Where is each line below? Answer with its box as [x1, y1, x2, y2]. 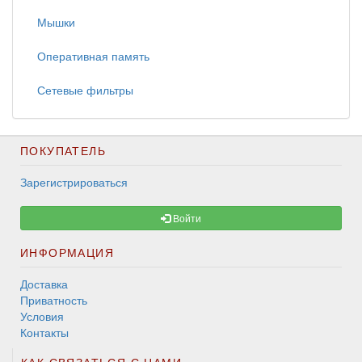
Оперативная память [37, 48, 149, 65]
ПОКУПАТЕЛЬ [20, 142, 106, 159]
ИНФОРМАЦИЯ [20, 244, 114, 261]
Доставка [20, 276, 68, 293]
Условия [20, 308, 64, 325]
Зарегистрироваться [20, 174, 128, 191]
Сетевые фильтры [37, 82, 133, 99]
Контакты [20, 324, 69, 341]
